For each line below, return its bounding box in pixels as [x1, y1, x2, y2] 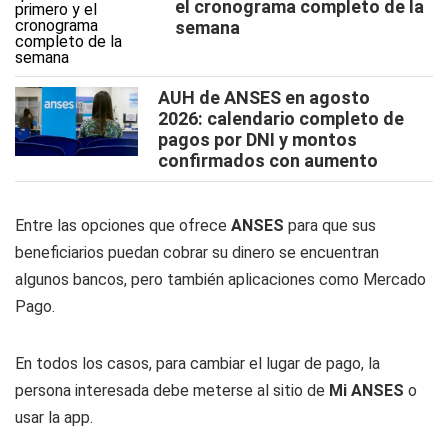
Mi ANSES [329, 381, 404, 400]
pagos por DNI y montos [158, 129, 357, 150]
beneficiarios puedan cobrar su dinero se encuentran [15, 243, 379, 262]
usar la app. [15, 408, 93, 427]
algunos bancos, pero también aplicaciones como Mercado [15, 270, 426, 289]
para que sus [288, 216, 376, 235]
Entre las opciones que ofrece [15, 216, 231, 235]
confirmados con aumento [158, 150, 378, 171]
